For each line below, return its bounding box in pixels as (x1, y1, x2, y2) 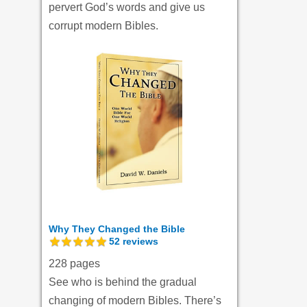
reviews (120, 236, 158, 247)
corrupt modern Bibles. (49, 20, 158, 32)
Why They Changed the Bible (49, 223, 185, 235)
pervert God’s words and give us (49, 1, 205, 14)
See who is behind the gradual (49, 276, 197, 288)
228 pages (49, 258, 100, 270)
